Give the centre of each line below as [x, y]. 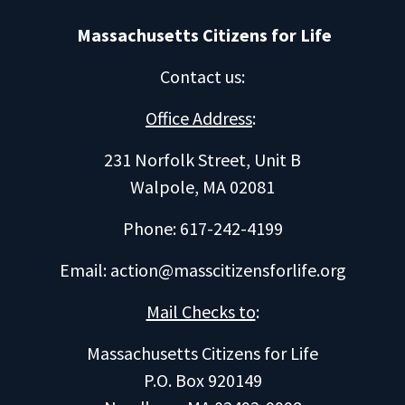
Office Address [199, 118]
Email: [85, 270]
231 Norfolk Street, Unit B [202, 160]
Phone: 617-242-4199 [202, 228]
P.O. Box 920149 [202, 380]
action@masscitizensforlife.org [228, 270]
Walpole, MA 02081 [202, 187]
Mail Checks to [201, 311]
